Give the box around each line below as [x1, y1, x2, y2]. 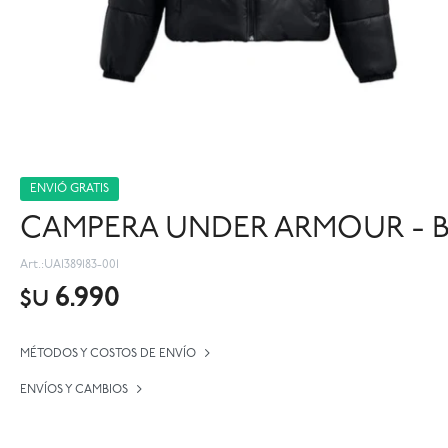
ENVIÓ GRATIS [30, 182, 109, 195]
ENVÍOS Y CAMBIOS [20, 383, 128, 396]
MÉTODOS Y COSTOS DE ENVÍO [20, 347, 196, 360]
